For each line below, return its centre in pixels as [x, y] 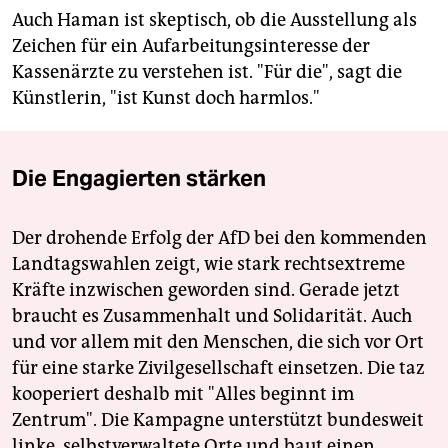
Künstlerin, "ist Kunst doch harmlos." [166, 98]
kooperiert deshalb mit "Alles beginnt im [183, 394]
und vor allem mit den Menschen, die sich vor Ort [218, 342]
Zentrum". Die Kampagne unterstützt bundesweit [218, 420]
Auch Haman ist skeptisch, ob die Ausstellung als [214, 20]
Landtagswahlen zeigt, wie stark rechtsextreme [208, 264]
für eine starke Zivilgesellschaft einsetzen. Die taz [218, 368]
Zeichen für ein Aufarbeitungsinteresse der [191, 46]
